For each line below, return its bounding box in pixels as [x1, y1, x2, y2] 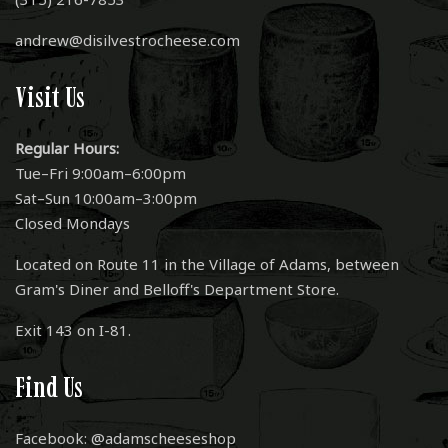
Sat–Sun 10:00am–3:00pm [15, 188, 198, 208]
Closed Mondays [15, 213, 131, 233]
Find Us [15, 370, 83, 404]
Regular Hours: [15, 138, 120, 158]
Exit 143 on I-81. [15, 320, 132, 340]
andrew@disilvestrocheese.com [15, 30, 240, 50]
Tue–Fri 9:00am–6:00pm [15, 163, 187, 183]
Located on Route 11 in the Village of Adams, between [15, 254, 400, 274]
